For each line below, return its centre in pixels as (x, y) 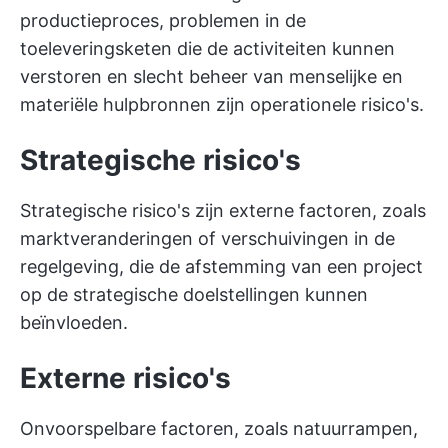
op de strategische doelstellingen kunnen (194, 294)
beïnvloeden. (74, 322)
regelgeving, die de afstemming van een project (221, 266)
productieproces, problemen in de (163, 20)
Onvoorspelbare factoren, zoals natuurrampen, (219, 428)
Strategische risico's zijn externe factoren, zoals (223, 210)
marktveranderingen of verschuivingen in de (207, 238)
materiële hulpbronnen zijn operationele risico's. (222, 104)
